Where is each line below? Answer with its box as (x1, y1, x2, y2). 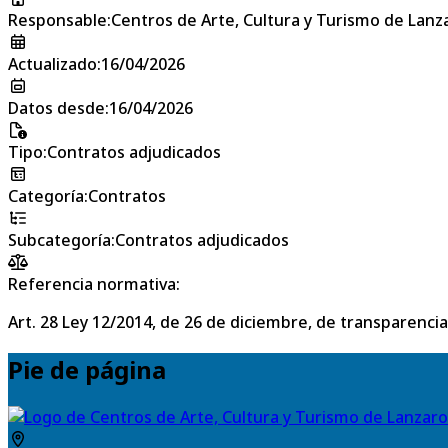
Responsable (8, 8, 107, 31)
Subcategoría (8, 228, 111, 251)
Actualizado (8, 52, 97, 75)
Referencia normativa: (8, 272, 180, 295)
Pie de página (8, 352, 166, 386)
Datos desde (8, 96, 105, 119)
